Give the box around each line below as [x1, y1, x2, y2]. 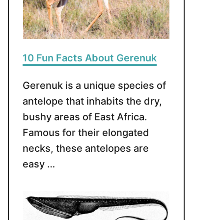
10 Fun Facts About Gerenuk [23, 52, 157, 64]
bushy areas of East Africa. [23, 111, 147, 123]
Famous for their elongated [23, 127, 149, 138]
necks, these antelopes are [23, 142, 149, 154]
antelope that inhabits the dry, [23, 95, 162, 107]
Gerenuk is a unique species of [23, 80, 166, 91]
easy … [23, 158, 55, 170]
